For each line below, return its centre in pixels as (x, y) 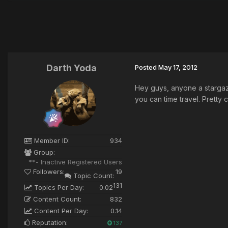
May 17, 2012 (178, 67)
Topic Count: (93, 176)
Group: (43, 152)
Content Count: (56, 199)
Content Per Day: (60, 211)
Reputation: (49, 223)
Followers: (48, 172)
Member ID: (51, 141)
